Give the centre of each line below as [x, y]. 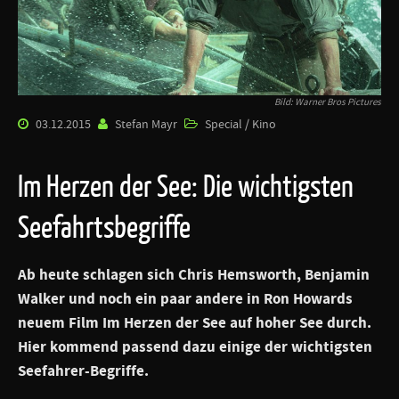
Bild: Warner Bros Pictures [328, 103]
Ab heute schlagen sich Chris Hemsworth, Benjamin [194, 276]
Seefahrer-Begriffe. [83, 372]
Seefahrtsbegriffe [104, 228]
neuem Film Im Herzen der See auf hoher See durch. [195, 324]
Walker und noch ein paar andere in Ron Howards [185, 300]
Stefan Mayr [146, 125]
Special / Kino [240, 125]
